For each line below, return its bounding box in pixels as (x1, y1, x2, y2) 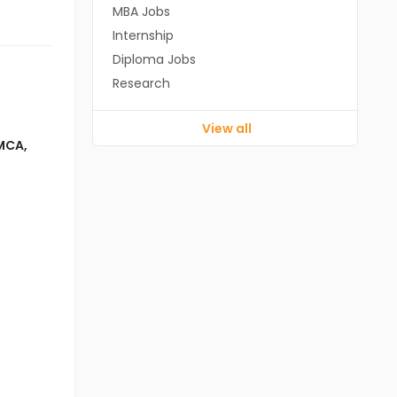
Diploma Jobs (112, 51, 196, 68)
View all (202, 120, 252, 137)
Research (112, 74, 170, 92)
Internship (112, 27, 174, 44)
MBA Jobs (112, 3, 170, 20)
